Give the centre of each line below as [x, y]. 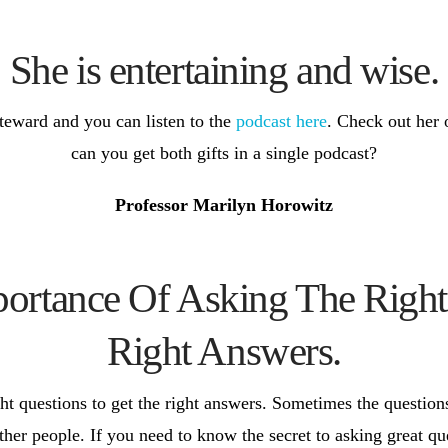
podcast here [281, 120]
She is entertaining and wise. [224, 69]
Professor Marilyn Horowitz [224, 204]
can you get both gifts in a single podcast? [224, 152]
